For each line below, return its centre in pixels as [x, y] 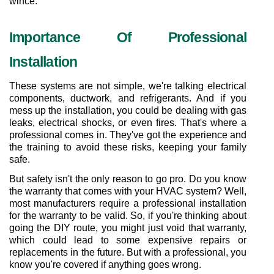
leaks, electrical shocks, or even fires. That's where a [128, 123]
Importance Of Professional [128, 37]
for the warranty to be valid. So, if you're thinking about [128, 216]
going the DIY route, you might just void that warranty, [128, 228]
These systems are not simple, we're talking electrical [128, 86]
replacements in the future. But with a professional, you [128, 252]
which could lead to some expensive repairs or [128, 240]
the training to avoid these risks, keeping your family [128, 147]
